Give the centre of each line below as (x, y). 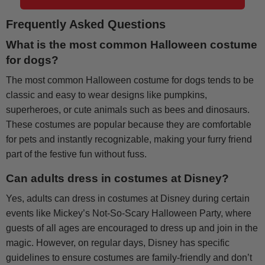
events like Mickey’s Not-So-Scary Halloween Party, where (129, 214)
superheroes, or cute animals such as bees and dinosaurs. (128, 110)
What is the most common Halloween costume (132, 45)
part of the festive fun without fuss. (76, 154)
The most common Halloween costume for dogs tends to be (130, 80)
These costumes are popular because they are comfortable (129, 125)
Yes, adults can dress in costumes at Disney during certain (128, 199)
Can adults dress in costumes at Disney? (117, 179)
